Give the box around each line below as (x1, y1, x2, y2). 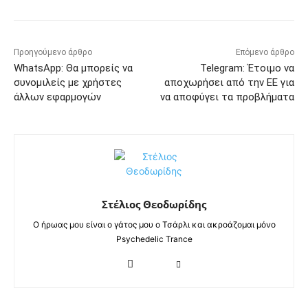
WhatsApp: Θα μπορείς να (14, 62, 133, 75)
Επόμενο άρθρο (235, 47, 294, 58)
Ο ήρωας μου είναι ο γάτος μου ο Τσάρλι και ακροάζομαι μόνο (32, 219, 276, 230)
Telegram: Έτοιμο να (199, 62, 294, 75)
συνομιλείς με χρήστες (14, 76, 122, 89)
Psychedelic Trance (115, 234, 192, 245)
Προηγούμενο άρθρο (14, 47, 92, 58)
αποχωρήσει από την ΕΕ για (164, 76, 294, 89)
